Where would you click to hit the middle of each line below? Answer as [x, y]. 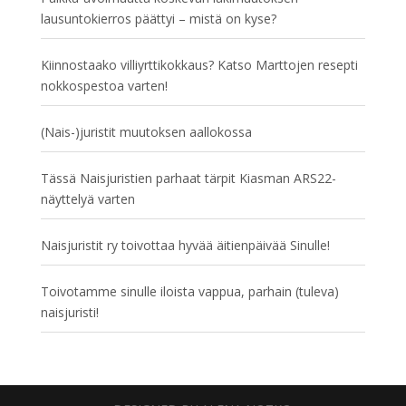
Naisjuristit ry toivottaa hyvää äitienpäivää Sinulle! [185, 245]
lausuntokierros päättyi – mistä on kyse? [158, 19]
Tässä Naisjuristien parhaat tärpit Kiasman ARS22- [188, 178]
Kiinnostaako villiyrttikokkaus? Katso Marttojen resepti [199, 65]
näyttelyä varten [87, 199]
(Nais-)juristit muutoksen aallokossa [146, 132]
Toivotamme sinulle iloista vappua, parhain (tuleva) [189, 291]
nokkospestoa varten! [104, 86]
